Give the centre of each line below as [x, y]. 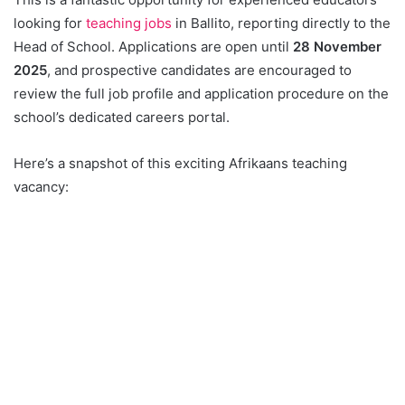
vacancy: [41, 186]
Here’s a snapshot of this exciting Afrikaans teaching [180, 163]
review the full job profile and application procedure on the [201, 93]
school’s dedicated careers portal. [122, 117]
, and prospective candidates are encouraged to [199, 70]
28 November [337, 46]
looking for [50, 23]
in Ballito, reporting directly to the [281, 23]
